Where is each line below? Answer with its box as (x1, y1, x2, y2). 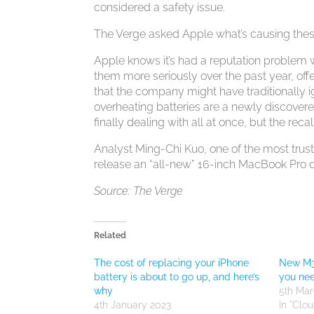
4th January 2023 (94, 299, 172, 310)
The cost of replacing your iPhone (94, 257, 250, 268)
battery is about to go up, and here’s (94, 271, 260, 282)
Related (94, 231, 127, 240)
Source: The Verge (94, 184, 184, 198)
